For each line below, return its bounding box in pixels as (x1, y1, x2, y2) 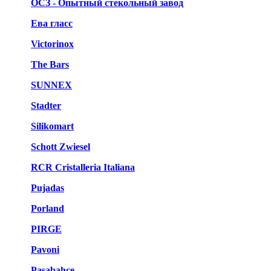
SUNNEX (31, 80, 72, 90)
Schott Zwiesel (31, 142, 90, 152)
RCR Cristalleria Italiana (31, 162, 135, 172)
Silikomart (31, 121, 74, 131)
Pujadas (31, 183, 64, 193)
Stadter (31, 100, 61, 111)
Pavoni (31, 244, 59, 255)
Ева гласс (31, 18, 73, 28)
